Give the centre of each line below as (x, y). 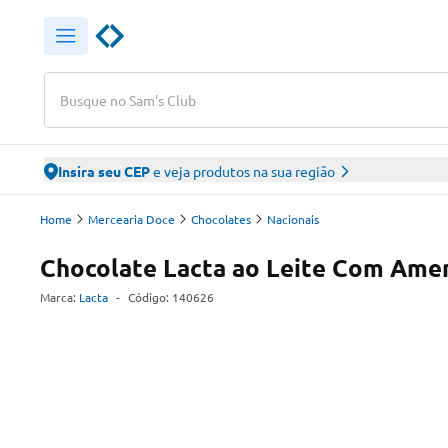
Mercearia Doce (131, 219)
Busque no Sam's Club (128, 99)
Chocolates (221, 219)
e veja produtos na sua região (242, 171)
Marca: (58, 297)
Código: (150, 297)
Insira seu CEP (104, 171)
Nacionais (293, 219)
